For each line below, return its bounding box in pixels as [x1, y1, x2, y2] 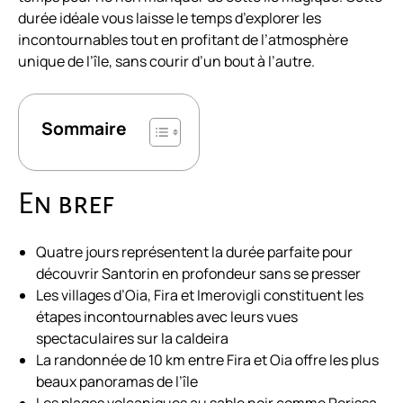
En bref [18, 188, 114, 220]
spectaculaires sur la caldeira [36, 328, 228, 349]
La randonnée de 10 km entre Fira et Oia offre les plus [36, 350, 379, 371]
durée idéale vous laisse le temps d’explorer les [18, 8, 321, 29]
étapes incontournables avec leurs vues [36, 307, 298, 327]
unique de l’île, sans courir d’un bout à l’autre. [18, 51, 315, 72]
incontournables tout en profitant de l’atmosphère [18, 30, 348, 50]
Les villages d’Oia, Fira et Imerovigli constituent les [36, 285, 363, 306]
